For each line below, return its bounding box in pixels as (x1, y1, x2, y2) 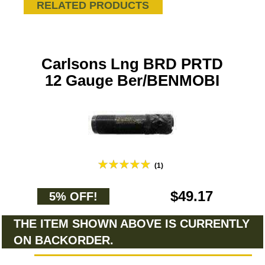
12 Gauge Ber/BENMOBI (45, 72, 220, 89)
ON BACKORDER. (14, 234, 114, 247)
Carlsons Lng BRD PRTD (41, 55, 224, 73)
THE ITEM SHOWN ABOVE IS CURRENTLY (14, 217, 250, 230)
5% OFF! (49, 190, 98, 203)
